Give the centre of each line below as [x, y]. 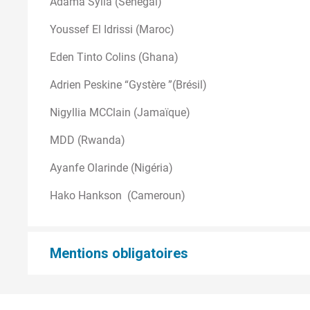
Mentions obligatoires [122, 253]
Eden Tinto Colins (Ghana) [116, 57]
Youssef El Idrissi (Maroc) [112, 29]
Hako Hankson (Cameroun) [118, 195]
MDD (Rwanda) [89, 140]
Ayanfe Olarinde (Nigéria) [113, 167]
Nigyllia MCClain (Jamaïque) [120, 112]
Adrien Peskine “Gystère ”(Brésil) [130, 84]
